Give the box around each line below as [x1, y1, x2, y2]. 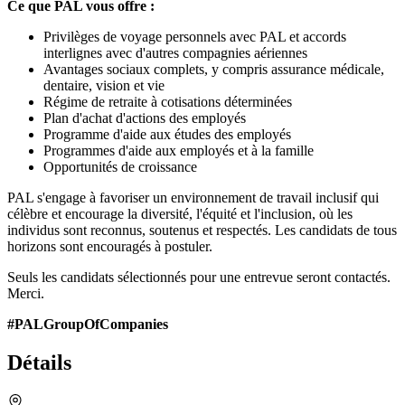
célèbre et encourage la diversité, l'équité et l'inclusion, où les [7, 205, 353, 221]
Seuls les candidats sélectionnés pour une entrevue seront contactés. [7, 268, 391, 285]
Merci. [7, 285, 44, 301]
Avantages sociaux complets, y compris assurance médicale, [43, 61, 384, 77]
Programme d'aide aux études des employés [43, 126, 291, 142]
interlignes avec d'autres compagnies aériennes [43, 44, 307, 61]
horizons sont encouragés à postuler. [7, 238, 212, 254]
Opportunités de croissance [43, 158, 197, 174]
